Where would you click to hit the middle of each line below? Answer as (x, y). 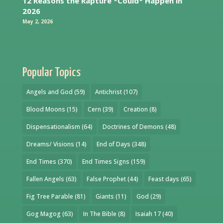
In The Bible (100, 214)
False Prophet (106, 179)
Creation (135, 110)
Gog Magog (43, 214)
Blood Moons (46, 110)
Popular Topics (51, 73)
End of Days (113, 144)
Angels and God (49, 92)
